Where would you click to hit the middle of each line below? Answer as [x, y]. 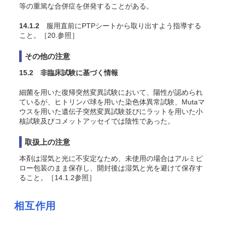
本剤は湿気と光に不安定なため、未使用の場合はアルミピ [111, 158]
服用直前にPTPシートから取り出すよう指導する [120, 25]
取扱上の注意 [47, 142]
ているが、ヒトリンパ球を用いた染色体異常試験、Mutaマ [112, 102]
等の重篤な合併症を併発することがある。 [86, 6]
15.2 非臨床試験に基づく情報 [69, 72]
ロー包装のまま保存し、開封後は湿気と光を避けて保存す [111, 168]
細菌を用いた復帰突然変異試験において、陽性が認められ [111, 92]
